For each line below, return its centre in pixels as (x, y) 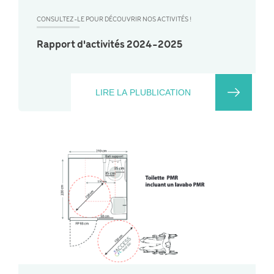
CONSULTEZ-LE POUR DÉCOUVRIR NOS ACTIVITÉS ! (114, 20)
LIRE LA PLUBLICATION (143, 93)
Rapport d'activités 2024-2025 (110, 45)
